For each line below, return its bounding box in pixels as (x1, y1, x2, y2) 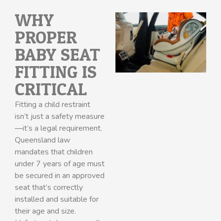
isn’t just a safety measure (15, 110, 105, 122)
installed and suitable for (15, 193, 99, 205)
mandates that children (15, 146, 93, 157)
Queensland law (15, 134, 70, 146)
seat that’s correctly (15, 182, 83, 193)
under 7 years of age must (15, 158, 105, 169)
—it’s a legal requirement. (15, 122, 102, 134)
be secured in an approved (15, 170, 105, 181)
